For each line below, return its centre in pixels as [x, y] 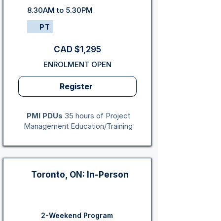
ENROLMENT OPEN [77, 64]
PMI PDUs [44, 116]
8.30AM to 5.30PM [60, 10]
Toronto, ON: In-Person [80, 175]
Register [76, 86]
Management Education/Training [78, 126]
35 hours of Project [96, 116]
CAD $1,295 [77, 49]
